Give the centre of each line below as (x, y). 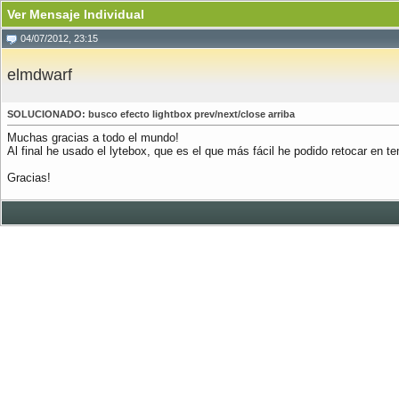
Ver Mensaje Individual (76, 14)
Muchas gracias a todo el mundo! (93, 138)
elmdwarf (40, 75)
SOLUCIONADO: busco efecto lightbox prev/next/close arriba (151, 114)
